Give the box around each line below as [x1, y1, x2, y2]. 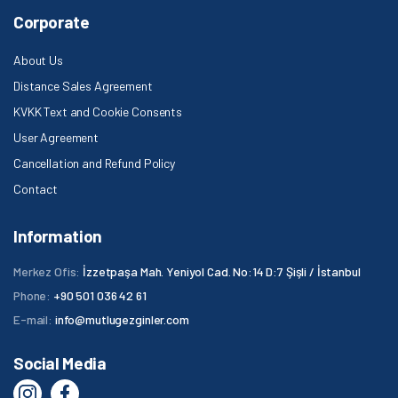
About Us [13, 52, 63, 68]
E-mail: [13, 311, 55, 327]
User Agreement [13, 129, 99, 145]
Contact [13, 180, 59, 196]
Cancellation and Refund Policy [13, 155, 175, 171]
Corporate [13, 11, 90, 32]
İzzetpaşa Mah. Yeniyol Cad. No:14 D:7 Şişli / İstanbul [83, 263, 361, 279]
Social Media [13, 352, 107, 373]
